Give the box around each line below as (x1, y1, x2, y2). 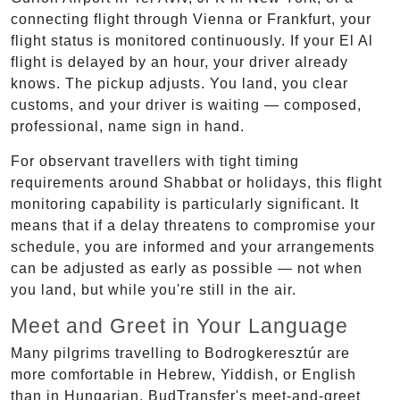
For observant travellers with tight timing (11, 153, 299, 169)
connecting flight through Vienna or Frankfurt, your (11, 11, 371, 27)
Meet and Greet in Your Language (11, 313, 348, 337)
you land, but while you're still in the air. (11, 281, 296, 297)
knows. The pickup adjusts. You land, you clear (11, 75, 348, 91)
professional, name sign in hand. (11, 118, 245, 134)
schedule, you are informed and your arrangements (11, 238, 375, 254)
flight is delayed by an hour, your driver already (11, 54, 348, 70)
